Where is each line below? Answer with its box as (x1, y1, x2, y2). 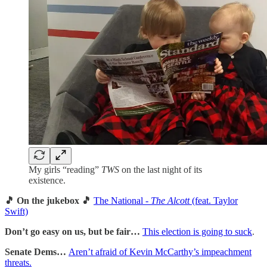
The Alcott (151, 195, 190, 206)
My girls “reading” (29, 164, 99, 175)
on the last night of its (122, 164, 202, 175)
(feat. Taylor (190, 195, 238, 206)
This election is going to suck (142, 226, 252, 237)
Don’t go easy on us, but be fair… (5, 226, 142, 237)
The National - (94, 195, 151, 206)
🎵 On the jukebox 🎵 (5, 195, 94, 206)
